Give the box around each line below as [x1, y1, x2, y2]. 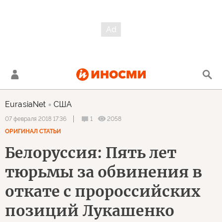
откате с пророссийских [5, 182, 200, 201]
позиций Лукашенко [5, 201, 174, 220]
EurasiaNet [5, 100, 46, 109]
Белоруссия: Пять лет [5, 143, 176, 162]
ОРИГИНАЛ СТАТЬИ [5, 128, 61, 135]
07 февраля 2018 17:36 [5, 115, 66, 122]
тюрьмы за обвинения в [5, 163, 202, 181]
